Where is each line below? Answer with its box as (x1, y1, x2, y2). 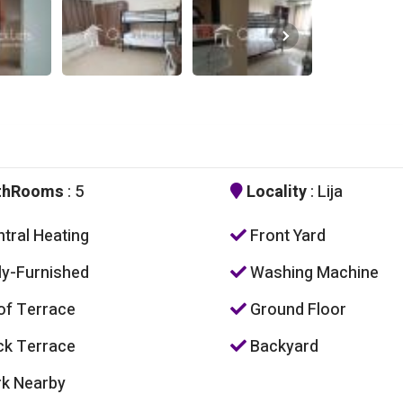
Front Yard (246, 224, 326, 249)
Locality (242, 180, 307, 205)
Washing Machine (246, 261, 379, 286)
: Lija (306, 180, 343, 205)
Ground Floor (246, 298, 346, 323)
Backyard (246, 335, 318, 360)
